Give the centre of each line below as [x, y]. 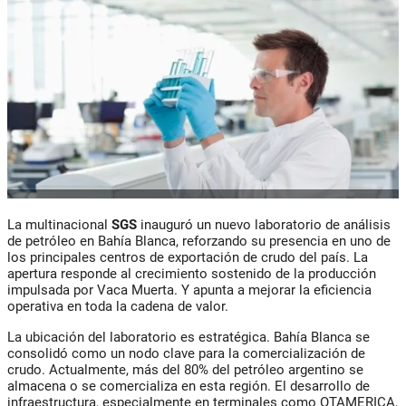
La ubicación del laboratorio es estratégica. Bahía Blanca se [188, 338]
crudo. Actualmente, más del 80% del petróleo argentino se [185, 370]
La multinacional [59, 225]
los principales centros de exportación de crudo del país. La [188, 258]
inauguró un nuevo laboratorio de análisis [264, 225]
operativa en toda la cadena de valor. [118, 307]
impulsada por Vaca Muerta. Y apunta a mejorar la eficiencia [189, 290]
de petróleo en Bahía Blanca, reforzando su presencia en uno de [199, 242]
